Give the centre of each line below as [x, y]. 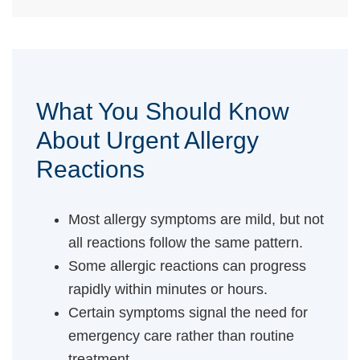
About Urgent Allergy [147, 140]
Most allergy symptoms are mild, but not [196, 219]
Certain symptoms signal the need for [188, 312]
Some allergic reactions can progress [187, 266]
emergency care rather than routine [181, 335]
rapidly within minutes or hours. [168, 289]
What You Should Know [163, 111]
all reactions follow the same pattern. [186, 242]
